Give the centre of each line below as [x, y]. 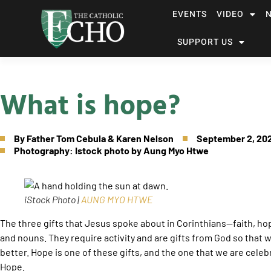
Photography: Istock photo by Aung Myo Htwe [111, 150]
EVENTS [189, 14]
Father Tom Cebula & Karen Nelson [100, 138]
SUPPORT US [205, 42]
